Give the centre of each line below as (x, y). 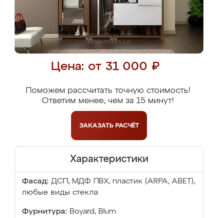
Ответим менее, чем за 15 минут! (108, 101)
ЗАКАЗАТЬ (97, 126)
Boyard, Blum (93, 212)
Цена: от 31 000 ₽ (105, 67)
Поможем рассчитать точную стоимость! (108, 91)
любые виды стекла (60, 193)
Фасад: (35, 182)
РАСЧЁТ (127, 126)
